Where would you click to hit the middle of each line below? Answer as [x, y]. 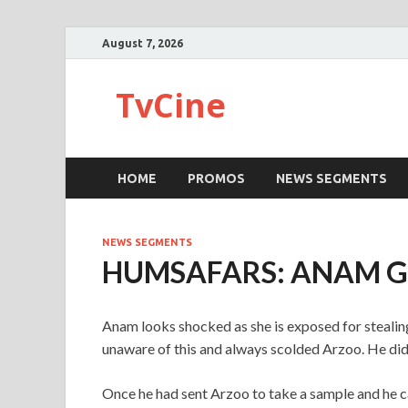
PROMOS [216, 178]
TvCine [171, 105]
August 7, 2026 [143, 43]
